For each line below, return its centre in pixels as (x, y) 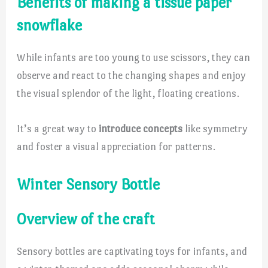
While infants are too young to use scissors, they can (134, 57)
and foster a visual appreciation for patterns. (116, 146)
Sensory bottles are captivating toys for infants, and (132, 251)
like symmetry (215, 128)
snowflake (50, 25)
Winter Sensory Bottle (89, 184)
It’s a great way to (58, 128)
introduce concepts (141, 128)
